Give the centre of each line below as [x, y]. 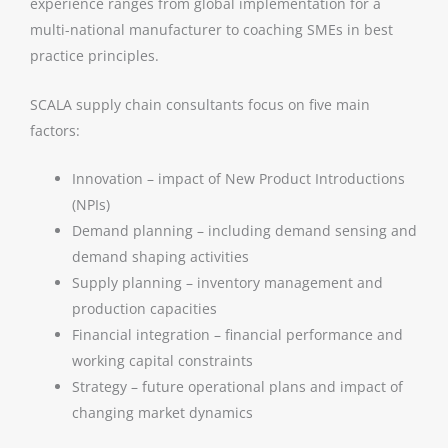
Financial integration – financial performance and [237, 335]
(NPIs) [91, 205]
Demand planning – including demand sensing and [244, 231]
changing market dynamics [162, 413]
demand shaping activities [160, 257]
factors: [55, 130]
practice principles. [94, 56]
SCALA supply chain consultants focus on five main [200, 104]
